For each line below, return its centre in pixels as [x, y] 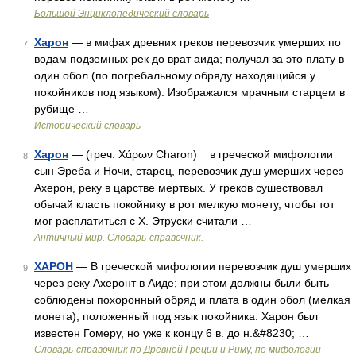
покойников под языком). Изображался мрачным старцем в [190, 92]
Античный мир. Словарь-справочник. [119, 238]
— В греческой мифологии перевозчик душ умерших [212, 266]
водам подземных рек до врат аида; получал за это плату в [189, 59]
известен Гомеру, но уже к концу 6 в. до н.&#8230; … [172, 333]
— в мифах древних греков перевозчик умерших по [205, 42]
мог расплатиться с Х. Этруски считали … [143, 221]
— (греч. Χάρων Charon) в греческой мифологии [201, 154]
